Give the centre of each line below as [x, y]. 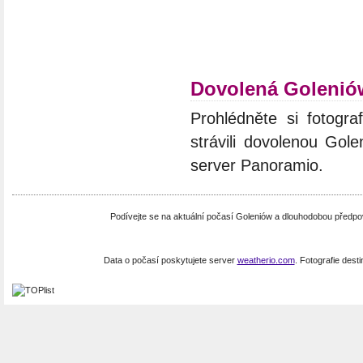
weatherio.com [266, 260]
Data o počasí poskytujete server [170, 260]
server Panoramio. [257, 165]
